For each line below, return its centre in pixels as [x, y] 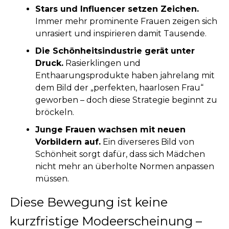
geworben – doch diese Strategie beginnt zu [126, 100]
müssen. [52, 178]
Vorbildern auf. [68, 142]
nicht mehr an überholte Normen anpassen [124, 166]
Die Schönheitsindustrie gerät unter [115, 51]
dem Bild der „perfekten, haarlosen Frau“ [119, 87]
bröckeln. [54, 112]
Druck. [49, 63]
